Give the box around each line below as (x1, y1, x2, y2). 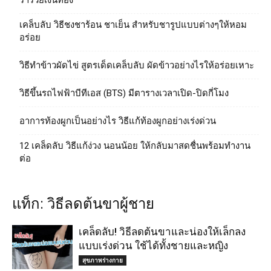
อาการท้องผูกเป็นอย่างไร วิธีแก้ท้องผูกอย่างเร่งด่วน (19, 116, 216, 126)
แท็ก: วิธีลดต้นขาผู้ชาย (12, 195, 154, 212)
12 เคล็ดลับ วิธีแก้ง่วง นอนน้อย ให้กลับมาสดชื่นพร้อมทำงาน (19, 140, 250, 151)
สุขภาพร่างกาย (82, 256, 123, 264)
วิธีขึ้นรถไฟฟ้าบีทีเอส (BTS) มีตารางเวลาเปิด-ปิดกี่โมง (19, 88, 229, 99)
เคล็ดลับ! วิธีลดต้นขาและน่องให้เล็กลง (79, 226, 246, 238)
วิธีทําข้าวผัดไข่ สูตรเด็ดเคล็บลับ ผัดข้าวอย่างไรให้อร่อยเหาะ (19, 60, 254, 71)
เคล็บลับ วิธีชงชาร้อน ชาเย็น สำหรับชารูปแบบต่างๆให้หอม (19, 19, 247, 30)
